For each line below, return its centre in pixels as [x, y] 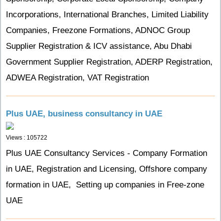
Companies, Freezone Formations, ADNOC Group [98, 30]
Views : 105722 [27, 138]
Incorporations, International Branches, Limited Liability [107, 15]
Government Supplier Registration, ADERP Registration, [109, 62]
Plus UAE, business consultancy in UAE [84, 114]
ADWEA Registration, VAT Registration [77, 78]
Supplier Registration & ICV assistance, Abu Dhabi [99, 46]
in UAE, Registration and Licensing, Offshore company [107, 169]
